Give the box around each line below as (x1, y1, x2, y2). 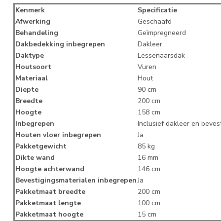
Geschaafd (138, 17, 172, 27)
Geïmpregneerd (138, 28, 186, 38)
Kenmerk (15, 5, 45, 15)
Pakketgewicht (15, 142, 67, 151)
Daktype (15, 51, 44, 61)
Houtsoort (15, 62, 51, 72)
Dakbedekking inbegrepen (15, 39, 105, 49)
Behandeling (15, 28, 58, 38)
